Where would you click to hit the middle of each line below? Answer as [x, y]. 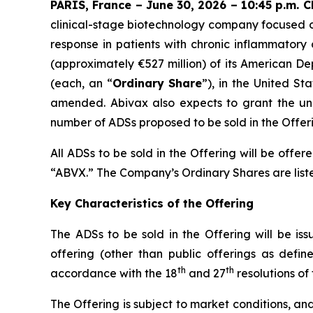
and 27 [206, 273]
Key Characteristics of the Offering [152, 203]
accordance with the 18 [114, 273]
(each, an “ [81, 83]
